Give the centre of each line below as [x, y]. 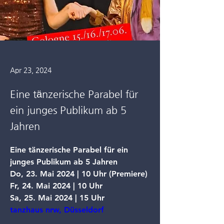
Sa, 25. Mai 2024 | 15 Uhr [57, 198]
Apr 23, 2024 [31, 70]
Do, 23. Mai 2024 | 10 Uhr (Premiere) [79, 174]
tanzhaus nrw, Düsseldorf [57, 210]
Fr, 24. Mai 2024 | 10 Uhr [56, 186]
